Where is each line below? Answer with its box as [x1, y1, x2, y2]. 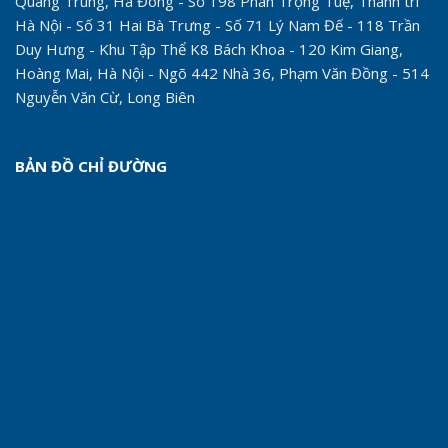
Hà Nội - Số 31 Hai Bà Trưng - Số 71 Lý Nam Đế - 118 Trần [15, 15, 420, 36]
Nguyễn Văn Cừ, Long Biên [15, 87, 195, 108]
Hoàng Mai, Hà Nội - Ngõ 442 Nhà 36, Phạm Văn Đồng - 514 [15, 63, 429, 84]
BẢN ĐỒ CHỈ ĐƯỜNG [15, 156, 167, 177]
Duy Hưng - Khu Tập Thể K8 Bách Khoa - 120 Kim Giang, [15, 39, 403, 60]
